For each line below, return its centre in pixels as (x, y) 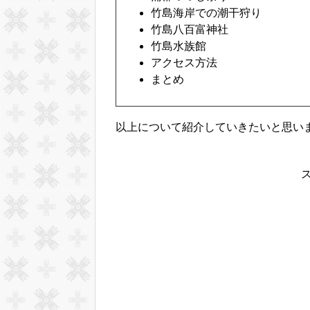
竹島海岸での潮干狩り (206, 13)
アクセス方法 (184, 63)
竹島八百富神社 (190, 30)
